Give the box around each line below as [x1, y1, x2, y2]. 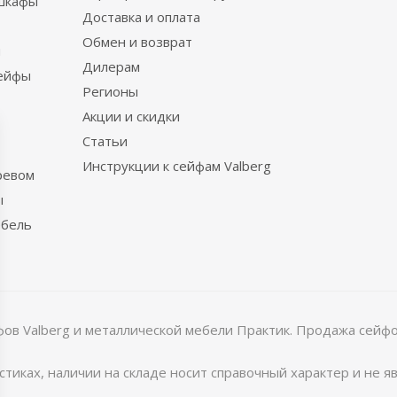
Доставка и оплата [82, 8, 200, 26]
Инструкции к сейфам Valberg [82, 157, 271, 175]
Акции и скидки [82, 107, 180, 125]
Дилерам [82, 58, 140, 75]
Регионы [82, 82, 138, 100]
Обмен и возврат [82, 33, 192, 51]
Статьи [82, 132, 128, 150]
